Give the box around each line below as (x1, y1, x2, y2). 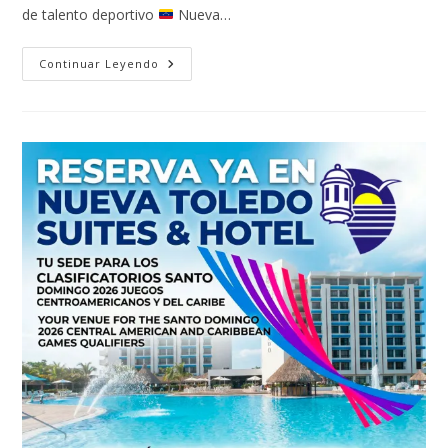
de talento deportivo (22, 5, 159, 25)
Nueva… (174, 5, 232, 25)
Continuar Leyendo (39, 56, 160, 72)
